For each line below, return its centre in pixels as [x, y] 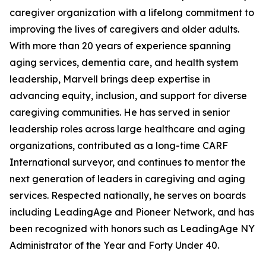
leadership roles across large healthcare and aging [127, 129]
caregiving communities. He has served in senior [120, 112]
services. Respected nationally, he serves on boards [128, 195]
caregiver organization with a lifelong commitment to [132, 12]
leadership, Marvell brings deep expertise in [110, 79]
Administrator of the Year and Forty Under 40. [114, 245]
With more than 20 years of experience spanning [120, 46]
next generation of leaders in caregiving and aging [127, 179]
